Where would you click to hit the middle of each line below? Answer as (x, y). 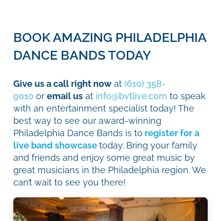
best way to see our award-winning (87, 120)
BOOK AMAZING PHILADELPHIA (110, 37)
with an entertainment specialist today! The (104, 108)
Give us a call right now (62, 83)
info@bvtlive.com (131, 96)
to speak (186, 96)
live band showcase (55, 145)
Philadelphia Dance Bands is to (78, 133)
